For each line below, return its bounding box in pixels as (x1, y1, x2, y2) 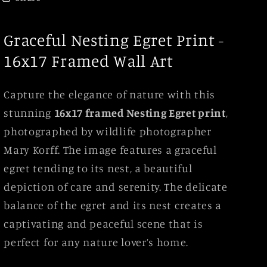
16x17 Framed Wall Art (4, 51, 173, 72)
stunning (4, 105, 54, 119)
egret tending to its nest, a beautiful (4, 161, 193, 175)
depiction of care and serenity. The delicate (4, 179, 228, 193)
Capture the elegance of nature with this (4, 87, 215, 101)
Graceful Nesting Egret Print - (4, 30, 225, 51)
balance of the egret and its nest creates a (4, 198, 222, 212)
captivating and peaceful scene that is (4, 216, 203, 230)
